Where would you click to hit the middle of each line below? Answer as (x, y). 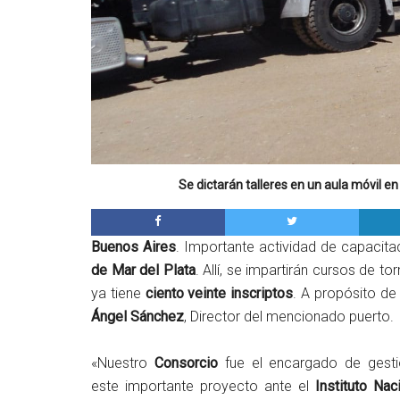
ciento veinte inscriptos (219, 293)
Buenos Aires (133, 246)
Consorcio (189, 362)
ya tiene (118, 293)
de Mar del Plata (143, 270)
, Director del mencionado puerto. (289, 316)
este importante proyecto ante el (203, 386)
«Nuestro (123, 362)
